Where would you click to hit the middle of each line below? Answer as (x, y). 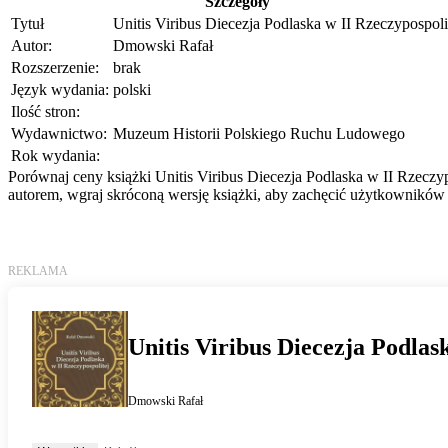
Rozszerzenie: (55, 68)
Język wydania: (60, 90)
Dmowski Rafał (163, 46)
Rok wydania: (55, 156)
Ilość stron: (45, 112)
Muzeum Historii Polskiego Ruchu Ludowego (259, 134)
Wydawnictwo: (59, 134)
